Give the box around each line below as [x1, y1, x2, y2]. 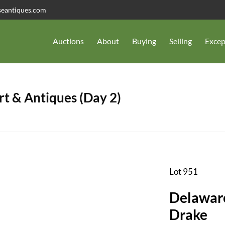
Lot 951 [169, 166, 198, 177]
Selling [169, 36, 192, 46]
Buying [132, 36, 156, 46]
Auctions [53, 36, 84, 46]
